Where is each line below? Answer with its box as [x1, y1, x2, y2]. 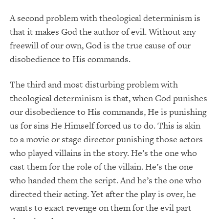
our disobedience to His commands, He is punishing [10, 106, 207, 118]
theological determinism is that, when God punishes [10, 92, 207, 105]
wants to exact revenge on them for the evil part [10, 201, 192, 214]
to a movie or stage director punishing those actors [10, 133, 203, 146]
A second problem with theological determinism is [10, 12, 200, 24]
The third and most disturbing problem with [10, 78, 178, 91]
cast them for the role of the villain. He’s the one [10, 160, 193, 173]
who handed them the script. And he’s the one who [10, 174, 201, 187]
